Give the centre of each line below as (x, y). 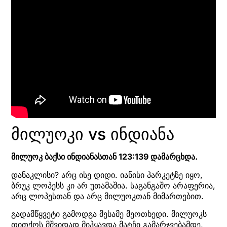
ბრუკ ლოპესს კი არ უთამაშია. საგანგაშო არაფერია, (113, 185)
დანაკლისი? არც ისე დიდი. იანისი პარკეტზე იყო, (107, 175)
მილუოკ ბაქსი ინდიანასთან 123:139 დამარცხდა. (104, 157)
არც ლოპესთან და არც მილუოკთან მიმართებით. (107, 196)
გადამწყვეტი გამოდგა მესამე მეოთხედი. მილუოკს (109, 214)
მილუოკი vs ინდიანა (93, 134)
